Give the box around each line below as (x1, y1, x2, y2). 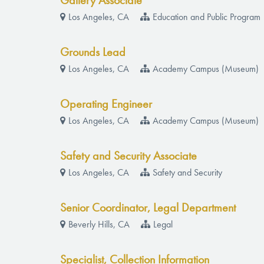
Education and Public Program (153, 13, 261, 22)
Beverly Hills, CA (68, 220, 130, 230)
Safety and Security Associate (60, 151, 197, 163)
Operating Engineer (60, 99, 153, 111)
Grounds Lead (60, 47, 126, 59)
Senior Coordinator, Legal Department (60, 203, 236, 214)
